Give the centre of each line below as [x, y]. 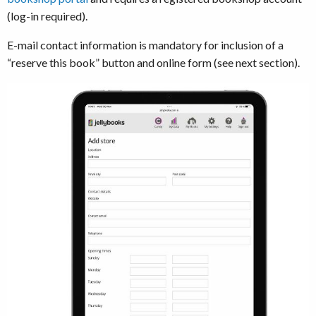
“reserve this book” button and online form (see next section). [153, 63]
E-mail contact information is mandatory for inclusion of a [145, 45]
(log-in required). [47, 16]
